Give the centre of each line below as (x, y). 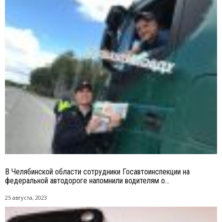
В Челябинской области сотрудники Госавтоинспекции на (97, 171)
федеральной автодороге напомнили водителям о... (87, 180)
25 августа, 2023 (26, 197)
